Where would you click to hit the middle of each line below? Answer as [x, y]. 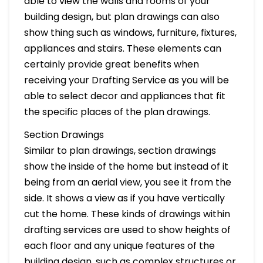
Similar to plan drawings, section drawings [120, 150]
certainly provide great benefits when [111, 64]
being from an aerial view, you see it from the [127, 182]
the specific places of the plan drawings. [117, 112]
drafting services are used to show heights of [127, 230]
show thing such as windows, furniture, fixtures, [130, 32]
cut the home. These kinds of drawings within [127, 214]
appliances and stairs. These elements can [122, 48]
